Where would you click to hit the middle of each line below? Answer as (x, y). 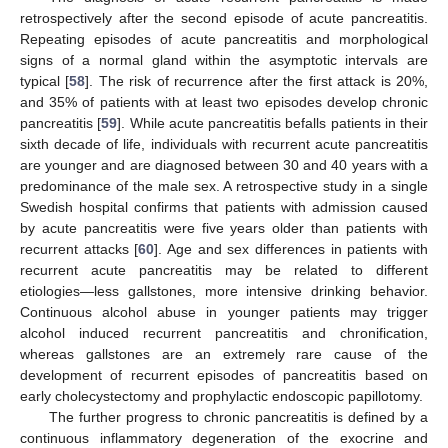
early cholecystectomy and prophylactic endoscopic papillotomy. (221, 396)
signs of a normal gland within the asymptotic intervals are (224, 60)
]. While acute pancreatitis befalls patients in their (272, 123)
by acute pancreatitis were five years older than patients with (224, 228)
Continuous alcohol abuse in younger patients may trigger (224, 312)
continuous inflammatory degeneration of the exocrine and (224, 438)
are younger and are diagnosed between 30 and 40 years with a (224, 165)
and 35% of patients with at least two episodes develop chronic (224, 102)
